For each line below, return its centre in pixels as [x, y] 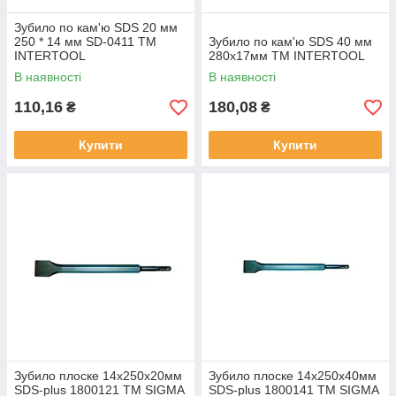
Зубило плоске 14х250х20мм [98, 376]
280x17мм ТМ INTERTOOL [287, 56]
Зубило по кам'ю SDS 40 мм [290, 42]
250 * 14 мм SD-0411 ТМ [85, 42]
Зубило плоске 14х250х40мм [293, 376]
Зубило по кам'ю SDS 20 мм [96, 27]
